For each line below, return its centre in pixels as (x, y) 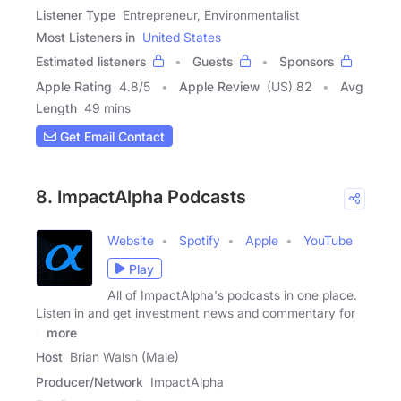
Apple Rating (74, 87)
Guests (213, 62)
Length (56, 108)
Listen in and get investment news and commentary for (196, 313)
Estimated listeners (91, 62)
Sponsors (307, 62)
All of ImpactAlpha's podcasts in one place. (232, 295)
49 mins (107, 108)
